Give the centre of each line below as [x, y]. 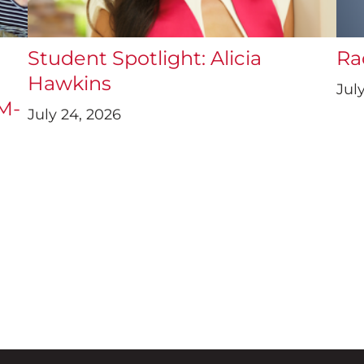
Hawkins [69, 84]
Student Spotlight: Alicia [145, 58]
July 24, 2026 [74, 115]
